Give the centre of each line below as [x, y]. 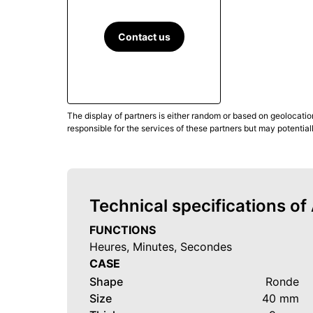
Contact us [144, 37]
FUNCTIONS [123, 230]
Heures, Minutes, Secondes [161, 247]
